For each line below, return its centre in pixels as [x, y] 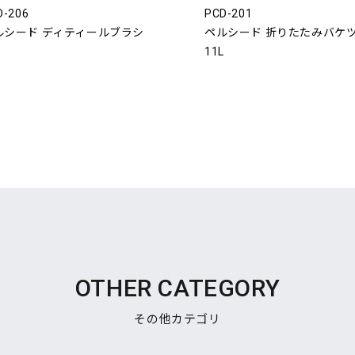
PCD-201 [229, 13]
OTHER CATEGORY [177, 288]
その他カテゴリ [177, 319]
